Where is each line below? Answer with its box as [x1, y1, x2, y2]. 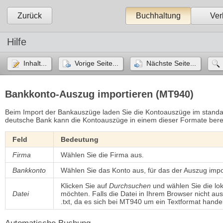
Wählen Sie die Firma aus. [61, 150, 144, 159]
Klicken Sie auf [61, 181, 110, 190]
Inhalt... [23, 59, 47, 67]
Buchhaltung [136, 11, 181, 20]
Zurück [17, 11, 42, 20]
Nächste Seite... [146, 59, 197, 67]
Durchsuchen [109, 181, 151, 190]
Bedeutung [61, 135, 99, 143]
